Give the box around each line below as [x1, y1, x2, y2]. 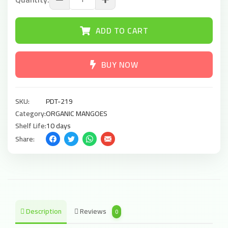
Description [24, 205, 62, 218]
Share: [15, 132, 35, 146]
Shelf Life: [15, 119, 46, 132]
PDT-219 [46, 95, 73, 108]
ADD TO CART [95, 23, 148, 38]
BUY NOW [101, 57, 138, 72]
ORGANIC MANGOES [46, 107, 107, 120]
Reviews [78, 205, 108, 218]
